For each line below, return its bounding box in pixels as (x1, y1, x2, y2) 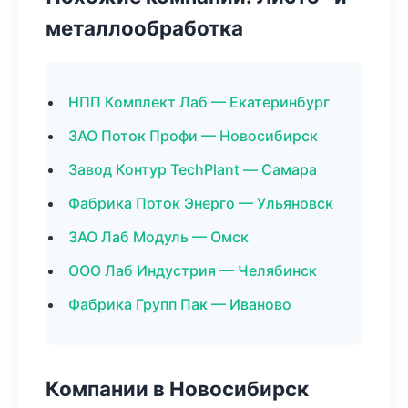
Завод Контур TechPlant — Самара (68, 160, 317, 178)
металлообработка (46, 15, 243, 40)
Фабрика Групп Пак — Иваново (68, 295, 291, 313)
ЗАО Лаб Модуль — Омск (68, 228, 249, 246)
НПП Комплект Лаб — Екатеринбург (68, 93, 330, 111)
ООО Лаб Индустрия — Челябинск (68, 261, 317, 280)
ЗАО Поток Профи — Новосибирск (68, 127, 318, 145)
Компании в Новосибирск (46, 376, 309, 401)
